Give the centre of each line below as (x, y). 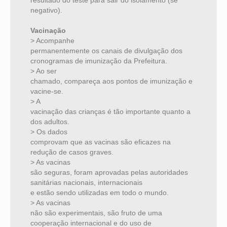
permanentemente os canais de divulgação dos (106, 51)
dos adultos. (50, 122)
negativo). (46, 10)
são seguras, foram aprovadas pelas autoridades (109, 173)
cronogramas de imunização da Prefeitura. (99, 61)
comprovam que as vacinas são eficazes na (101, 142)
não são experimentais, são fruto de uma (96, 213)
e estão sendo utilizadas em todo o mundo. (100, 193)
